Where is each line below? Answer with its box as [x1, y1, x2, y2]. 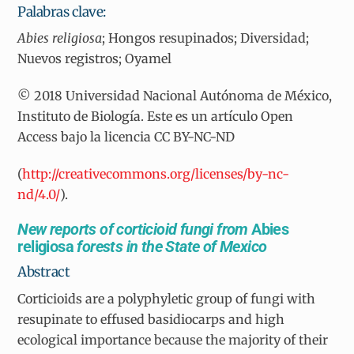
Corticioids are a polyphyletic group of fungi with [17, 290, 316, 307]
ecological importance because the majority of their [17, 331, 329, 348]
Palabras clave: [17, 2, 106, 21]
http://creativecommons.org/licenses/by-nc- [22, 165, 290, 182]
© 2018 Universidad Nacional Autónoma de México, [17, 87, 333, 104]
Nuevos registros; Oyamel [17, 51, 172, 67]
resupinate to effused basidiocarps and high [17, 311, 285, 327]
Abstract [17, 263, 70, 281]
